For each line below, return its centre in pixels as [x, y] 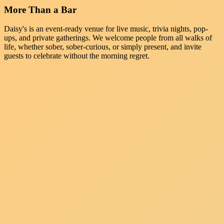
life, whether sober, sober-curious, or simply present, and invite [103, 47]
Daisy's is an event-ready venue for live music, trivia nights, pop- [106, 29]
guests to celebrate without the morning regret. [77, 56]
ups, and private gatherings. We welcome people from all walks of [108, 38]
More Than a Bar [40, 9]
